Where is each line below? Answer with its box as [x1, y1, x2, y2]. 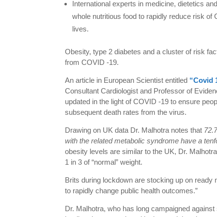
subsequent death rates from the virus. [65, 108, 187, 117]
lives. [72, 25, 89, 33]
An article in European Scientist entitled [65, 76, 190, 85]
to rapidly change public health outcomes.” [65, 186, 198, 195]
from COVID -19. [65, 58, 119, 67]
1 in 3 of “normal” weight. [65, 158, 143, 167]
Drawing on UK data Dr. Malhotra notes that [65, 126, 204, 135]
